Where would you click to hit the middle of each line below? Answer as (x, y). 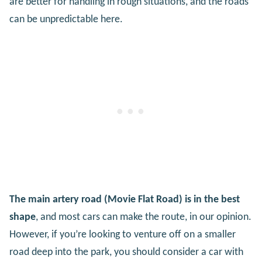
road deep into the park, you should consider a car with (126, 252)
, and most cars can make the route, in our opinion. (144, 217)
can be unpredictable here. (66, 19)
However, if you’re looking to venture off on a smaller (123, 235)
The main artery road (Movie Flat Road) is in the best (125, 199)
